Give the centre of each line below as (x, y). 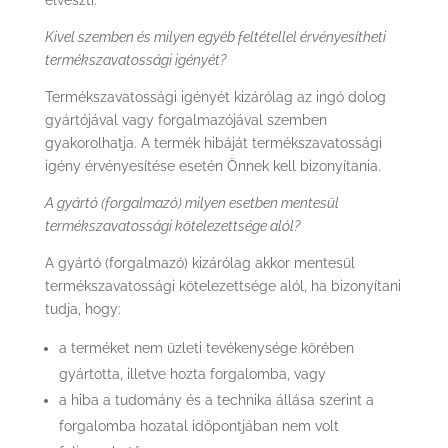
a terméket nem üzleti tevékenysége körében (206, 348)
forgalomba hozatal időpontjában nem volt (198, 426)
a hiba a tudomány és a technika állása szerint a (216, 400)
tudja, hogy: (82, 309)
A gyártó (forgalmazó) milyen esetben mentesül (191, 203)
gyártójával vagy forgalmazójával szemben (185, 120)
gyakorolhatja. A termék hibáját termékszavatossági (213, 143)
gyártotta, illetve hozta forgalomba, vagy (192, 374)
